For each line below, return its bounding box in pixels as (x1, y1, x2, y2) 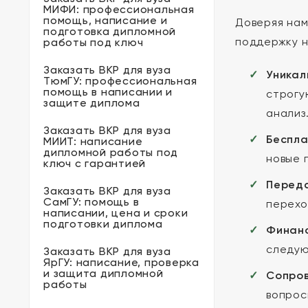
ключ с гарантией (43, 157, 146, 170)
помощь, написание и (43, 14, 168, 27)
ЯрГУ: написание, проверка (43, 256, 199, 269)
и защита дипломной (43, 267, 164, 280)
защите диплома (43, 96, 140, 109)
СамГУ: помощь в (43, 195, 140, 208)
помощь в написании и (43, 85, 173, 98)
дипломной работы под (43, 146, 178, 159)
